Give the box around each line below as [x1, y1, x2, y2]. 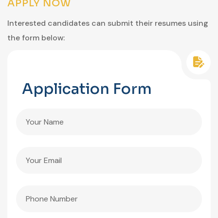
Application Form [22, 79, 152, 98]
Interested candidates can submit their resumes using [7, 18, 208, 28]
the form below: [7, 32, 65, 43]
